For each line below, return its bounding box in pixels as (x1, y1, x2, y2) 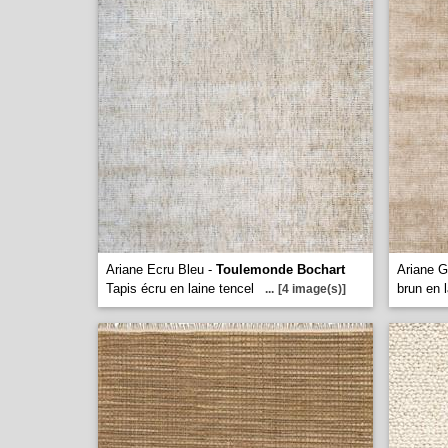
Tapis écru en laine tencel (106, 281, 254, 296)
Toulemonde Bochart (216, 262, 345, 277)
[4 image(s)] (278, 282, 346, 296)
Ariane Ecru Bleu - (106, 262, 216, 277)
